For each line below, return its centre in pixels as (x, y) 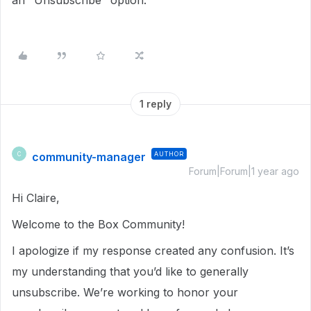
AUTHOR (169, 154)
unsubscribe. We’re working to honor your (125, 292)
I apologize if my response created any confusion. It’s (153, 251)
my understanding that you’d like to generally (130, 271)
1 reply (155, 104)
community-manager (89, 157)
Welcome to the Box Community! (98, 224)
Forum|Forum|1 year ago (244, 171)
